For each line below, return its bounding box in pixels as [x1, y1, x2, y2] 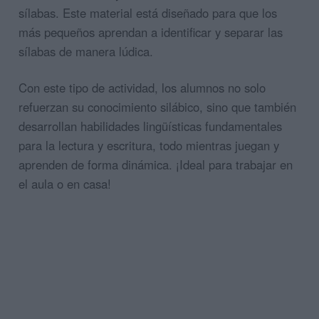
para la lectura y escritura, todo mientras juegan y [19, 136, 279, 154]
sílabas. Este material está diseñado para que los [19, 4, 277, 21]
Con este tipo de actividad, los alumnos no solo [19, 78, 266, 96]
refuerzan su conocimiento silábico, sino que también [19, 98, 296, 115]
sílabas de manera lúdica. [19, 43, 157, 60]
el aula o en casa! [19, 174, 111, 192]
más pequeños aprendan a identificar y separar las [19, 23, 283, 41]
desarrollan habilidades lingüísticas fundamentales [19, 117, 282, 135]
